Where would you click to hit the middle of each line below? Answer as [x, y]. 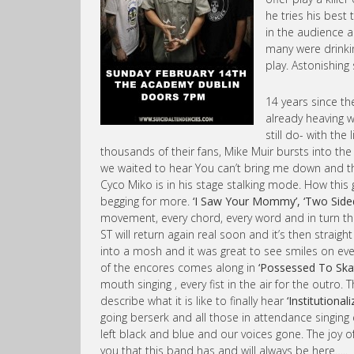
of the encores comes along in [179, 267]
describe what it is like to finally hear [194, 301]
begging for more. [145, 201]
